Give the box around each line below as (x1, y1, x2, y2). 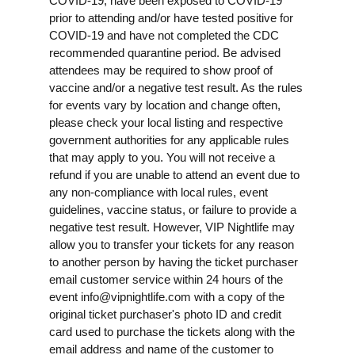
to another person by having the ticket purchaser (49, 254, 298, 269)
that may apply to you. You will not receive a (49, 150, 275, 164)
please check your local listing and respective (49, 115, 283, 129)
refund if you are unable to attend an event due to (49, 167, 300, 181)
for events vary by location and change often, (49, 97, 281, 112)
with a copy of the (191, 289, 284, 303)
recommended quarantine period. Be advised (49, 45, 281, 59)
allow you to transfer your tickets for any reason (49, 237, 294, 251)
